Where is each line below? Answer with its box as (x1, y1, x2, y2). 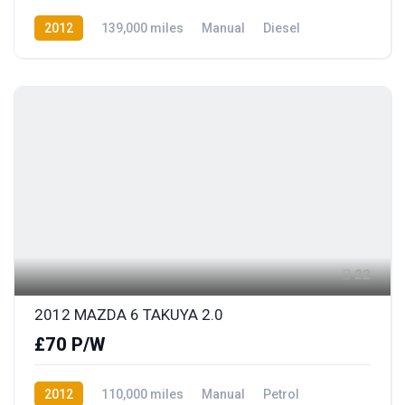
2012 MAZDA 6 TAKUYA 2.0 (34, 305, 223, 324)
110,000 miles (101, 386, 184, 401)
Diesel (263, 20, 300, 35)
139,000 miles (101, 20, 184, 35)
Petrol (263, 386, 299, 401)
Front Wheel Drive (34, 45, 138, 61)
